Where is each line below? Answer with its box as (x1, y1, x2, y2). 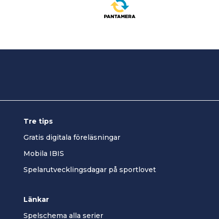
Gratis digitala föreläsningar (23, 133, 120, 142)
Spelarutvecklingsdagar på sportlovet (23, 165, 156, 175)
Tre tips (23, 117, 53, 126)
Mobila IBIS (23, 149, 64, 158)
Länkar (23, 195, 49, 204)
